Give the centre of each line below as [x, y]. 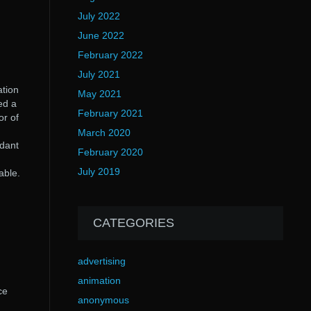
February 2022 [110, 55]
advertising [101, 261]
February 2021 [110, 113]
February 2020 [110, 152]
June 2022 [101, 35]
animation [99, 280]
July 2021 [99, 74]
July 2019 [99, 171]
